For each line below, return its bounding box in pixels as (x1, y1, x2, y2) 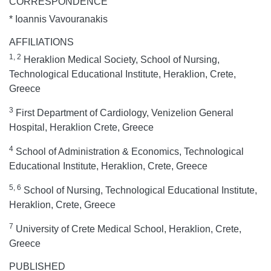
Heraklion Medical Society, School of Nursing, (21, 54, 220, 65)
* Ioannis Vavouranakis (9, 13, 108, 24)
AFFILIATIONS (9, 36, 74, 47)
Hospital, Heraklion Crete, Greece (9, 122, 154, 132)
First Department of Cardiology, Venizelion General (13, 107, 233, 118)
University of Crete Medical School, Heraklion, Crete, (13, 223, 241, 234)
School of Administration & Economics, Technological (13, 146, 244, 157)
